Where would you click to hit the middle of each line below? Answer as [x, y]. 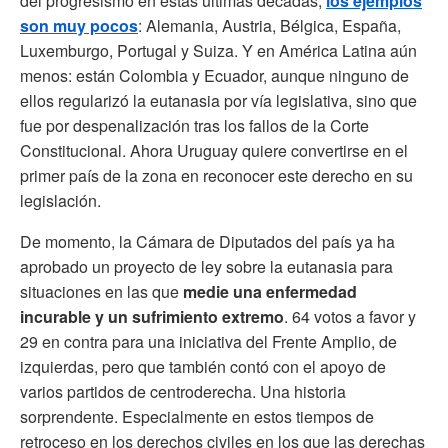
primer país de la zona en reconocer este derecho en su [216, 175]
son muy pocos [79, 25]
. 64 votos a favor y [350, 316]
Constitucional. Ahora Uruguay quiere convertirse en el [214, 150]
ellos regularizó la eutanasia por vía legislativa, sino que [218, 100]
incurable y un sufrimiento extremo [152, 316]
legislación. [60, 200]
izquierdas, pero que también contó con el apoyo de [203, 366]
